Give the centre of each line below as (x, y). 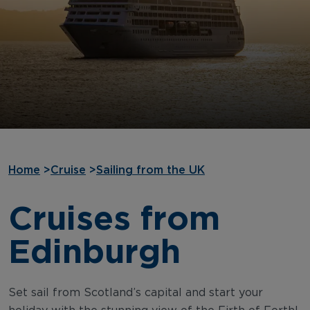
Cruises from (114, 217)
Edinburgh (94, 250)
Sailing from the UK (151, 170)
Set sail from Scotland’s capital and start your (136, 292)
